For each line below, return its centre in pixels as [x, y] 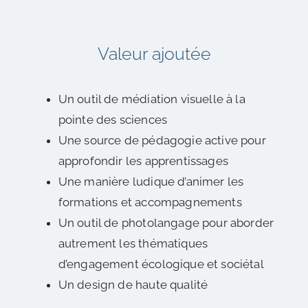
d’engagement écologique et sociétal [161, 264]
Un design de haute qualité [133, 284]
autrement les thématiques [133, 243]
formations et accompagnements [150, 202]
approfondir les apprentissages [143, 161]
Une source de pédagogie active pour [162, 140]
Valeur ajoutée [154, 53]
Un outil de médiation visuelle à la [152, 99]
